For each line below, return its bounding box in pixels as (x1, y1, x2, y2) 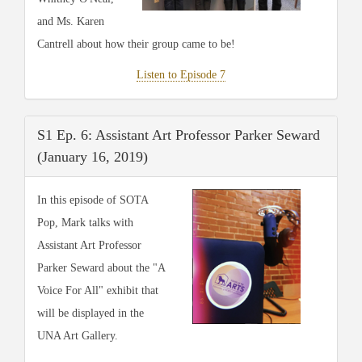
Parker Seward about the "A (37, 261, 165, 274)
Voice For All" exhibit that (37, 284, 158, 297)
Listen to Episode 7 (137, 68, 225, 81)
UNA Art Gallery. (37, 329, 121, 342)
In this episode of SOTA (37, 193, 148, 206)
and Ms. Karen (37, 15, 104, 27)
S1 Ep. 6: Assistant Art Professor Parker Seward (37, 126, 320, 143)
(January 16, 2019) (37, 148, 148, 165)
